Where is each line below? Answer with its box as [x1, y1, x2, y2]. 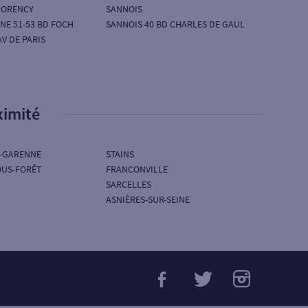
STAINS [106, 148, 135, 160]
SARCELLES [106, 178, 152, 190]
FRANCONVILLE [106, 163, 168, 175]
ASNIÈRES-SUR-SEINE [106, 193, 190, 206]
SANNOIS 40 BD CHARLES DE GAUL [106, 18, 245, 30]
